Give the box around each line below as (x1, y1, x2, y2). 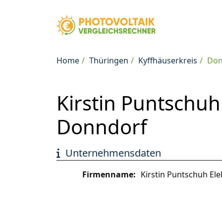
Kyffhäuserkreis (138, 55, 197, 66)
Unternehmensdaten (65, 146, 161, 160)
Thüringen (89, 55, 128, 66)
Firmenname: (82, 169, 136, 180)
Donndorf (56, 113, 147, 140)
